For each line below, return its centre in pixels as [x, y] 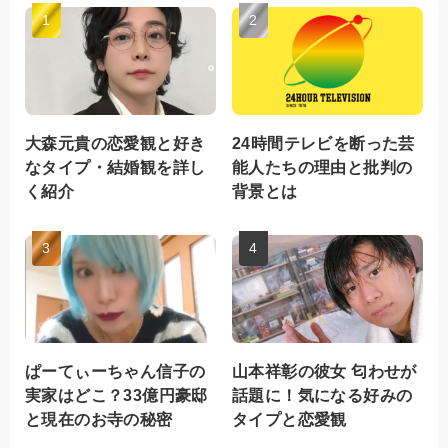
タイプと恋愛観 [289, 418]
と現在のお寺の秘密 [98, 418]
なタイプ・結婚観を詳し [115, 166]
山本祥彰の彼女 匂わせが [324, 370]
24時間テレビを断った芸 [323, 142]
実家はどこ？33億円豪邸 [116, 394]
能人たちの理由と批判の [322, 166]
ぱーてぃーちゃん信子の [115, 370]
